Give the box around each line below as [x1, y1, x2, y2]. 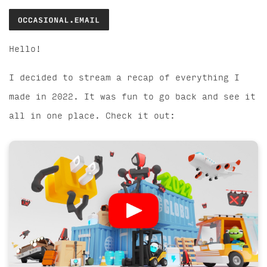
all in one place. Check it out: [9, 111, 175, 121]
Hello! [9, 44, 41, 54]
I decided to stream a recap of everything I [9, 73, 240, 83]
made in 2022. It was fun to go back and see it [9, 92, 256, 102]
